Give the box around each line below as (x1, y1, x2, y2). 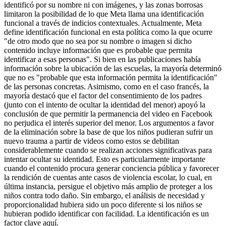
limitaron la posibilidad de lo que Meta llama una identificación (4, 10, 204, 19)
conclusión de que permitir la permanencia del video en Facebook (4, 109, 212, 119)
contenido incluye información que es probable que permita (4, 46, 192, 55)
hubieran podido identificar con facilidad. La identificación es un (4, 209, 209, 218)
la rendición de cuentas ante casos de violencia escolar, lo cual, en (4, 173, 212, 182)
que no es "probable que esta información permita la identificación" (4, 73, 217, 82)
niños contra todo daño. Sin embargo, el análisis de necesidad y (4, 191, 205, 200)
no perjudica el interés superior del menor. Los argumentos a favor (4, 119, 214, 128)
